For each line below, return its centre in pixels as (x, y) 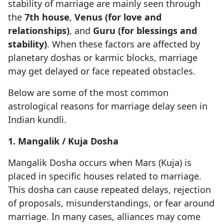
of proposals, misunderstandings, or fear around (111, 203)
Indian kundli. (37, 120)
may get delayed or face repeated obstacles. (102, 71)
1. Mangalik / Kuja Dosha (63, 141)
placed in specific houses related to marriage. (105, 176)
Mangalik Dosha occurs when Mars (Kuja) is (100, 163)
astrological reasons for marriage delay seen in (108, 106)
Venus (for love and (118, 17)
